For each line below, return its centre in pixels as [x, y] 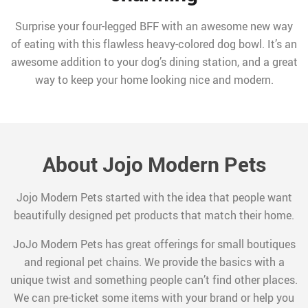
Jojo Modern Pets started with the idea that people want [154, 198]
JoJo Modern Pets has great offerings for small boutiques [154, 244]
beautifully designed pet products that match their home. [154, 216]
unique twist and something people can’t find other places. [154, 280]
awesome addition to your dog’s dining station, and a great [154, 62]
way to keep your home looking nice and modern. [154, 80]
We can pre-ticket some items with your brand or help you [154, 298]
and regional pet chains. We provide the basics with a [154, 262]
